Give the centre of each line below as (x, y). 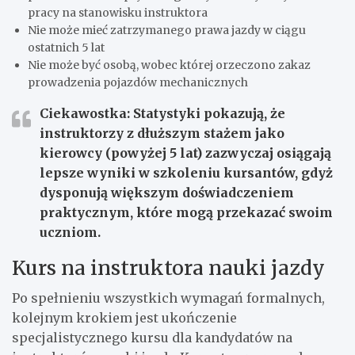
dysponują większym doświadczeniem (167, 193)
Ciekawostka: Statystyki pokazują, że (162, 114)
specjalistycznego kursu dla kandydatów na (152, 338)
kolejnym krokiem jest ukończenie (124, 318)
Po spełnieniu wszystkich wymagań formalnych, (168, 298)
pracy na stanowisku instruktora (118, 13)
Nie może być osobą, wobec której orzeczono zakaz (169, 65)
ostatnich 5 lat (66, 48)
